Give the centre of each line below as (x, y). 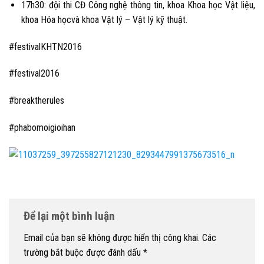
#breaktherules (37, 101)
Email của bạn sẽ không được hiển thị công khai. (112, 238)
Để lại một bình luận (69, 216)
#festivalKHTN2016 (45, 47)
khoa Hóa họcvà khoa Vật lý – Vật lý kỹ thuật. (104, 19)
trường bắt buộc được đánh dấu (83, 253)
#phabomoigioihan (42, 127)
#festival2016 (34, 74)
